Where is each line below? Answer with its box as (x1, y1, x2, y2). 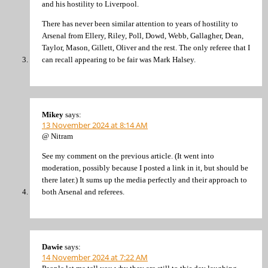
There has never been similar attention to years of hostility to (42, 19, 238, 29)
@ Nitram (42, 131, 73, 141)
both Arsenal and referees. (42, 187, 124, 197)
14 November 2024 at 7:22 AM (42, 251, 148, 263)
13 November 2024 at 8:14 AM (42, 119, 148, 130)
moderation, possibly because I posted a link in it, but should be (42, 163, 248, 173)
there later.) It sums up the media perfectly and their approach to (42, 175, 247, 185)
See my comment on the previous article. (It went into (42, 151, 214, 161)
